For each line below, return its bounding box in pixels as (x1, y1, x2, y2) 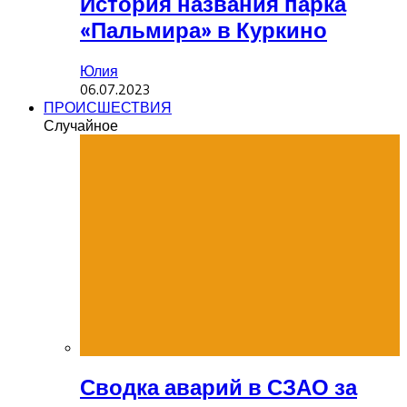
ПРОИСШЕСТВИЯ (44, 97, 172, 116)
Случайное (44, 115, 118, 134)
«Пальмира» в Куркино (80, 16, 327, 44)
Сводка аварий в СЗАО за (80, 373, 357, 401)
